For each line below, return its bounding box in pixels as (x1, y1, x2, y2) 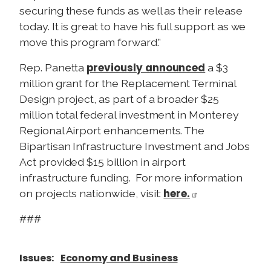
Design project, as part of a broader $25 (19, 92, 219, 105)
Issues (19, 250, 51, 265)
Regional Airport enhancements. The (19, 123, 205, 137)
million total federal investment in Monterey (19, 108, 239, 121)
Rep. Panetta (19, 60, 87, 74)
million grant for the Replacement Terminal (19, 76, 236, 90)
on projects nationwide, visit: (19, 186, 164, 200)
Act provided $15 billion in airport (19, 155, 186, 168)
